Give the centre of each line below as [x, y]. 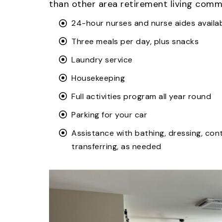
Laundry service [102, 59]
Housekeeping [98, 78]
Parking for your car [109, 114]
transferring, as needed [116, 146]
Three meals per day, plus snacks [135, 41]
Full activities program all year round [141, 96]
